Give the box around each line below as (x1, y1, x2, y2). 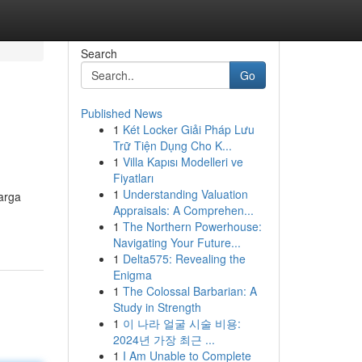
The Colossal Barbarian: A (122, 283, 257, 299)
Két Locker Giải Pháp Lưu (122, 121, 255, 137)
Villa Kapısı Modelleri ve (122, 154, 243, 170)
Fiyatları (112, 170, 154, 186)
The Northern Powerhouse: (122, 218, 262, 234)
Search (80, 45, 117, 61)
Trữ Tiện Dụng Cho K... (112, 137, 232, 154)
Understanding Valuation (122, 186, 248, 202)
